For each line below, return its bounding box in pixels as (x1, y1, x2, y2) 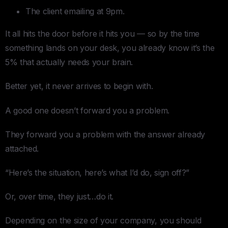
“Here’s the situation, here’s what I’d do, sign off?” (5, 167, 190, 178)
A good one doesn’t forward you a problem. (5, 105, 169, 116)
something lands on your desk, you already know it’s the (5, 43, 215, 53)
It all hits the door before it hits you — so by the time (5, 28, 200, 39)
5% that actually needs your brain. (5, 57, 133, 68)
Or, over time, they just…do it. (5, 191, 114, 202)
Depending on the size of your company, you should (5, 215, 202, 226)
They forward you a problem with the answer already (5, 129, 205, 139)
